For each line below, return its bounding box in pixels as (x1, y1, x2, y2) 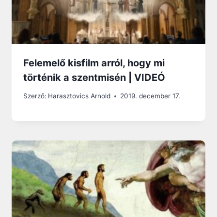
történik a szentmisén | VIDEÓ (23, 71, 165, 83)
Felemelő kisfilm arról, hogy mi (23, 57, 165, 69)
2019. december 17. (120, 92, 181, 100)
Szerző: (23, 92, 46, 100)
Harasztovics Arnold (48, 92, 111, 100)
